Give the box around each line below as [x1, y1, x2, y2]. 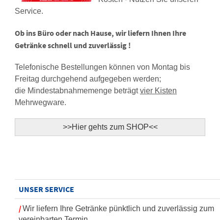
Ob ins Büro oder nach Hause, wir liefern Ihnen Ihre [15, 28, 186, 38]
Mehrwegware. [15, 98, 66, 107]
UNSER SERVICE [19, 184, 74, 194]
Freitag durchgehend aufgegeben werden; [15, 75, 161, 83]
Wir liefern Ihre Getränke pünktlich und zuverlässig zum [23, 204, 214, 213]
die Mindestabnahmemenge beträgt [15, 86, 140, 95]
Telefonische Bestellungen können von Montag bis [15, 63, 190, 71]
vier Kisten [140, 86, 177, 95]
